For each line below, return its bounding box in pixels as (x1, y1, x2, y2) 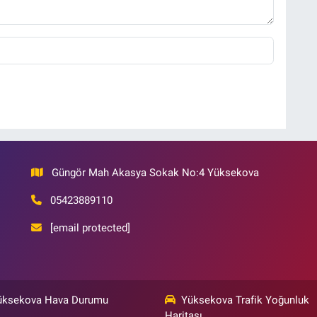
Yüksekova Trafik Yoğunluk (181, 294, 309, 307)
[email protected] (50, 221, 131, 235)
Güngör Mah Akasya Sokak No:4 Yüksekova (52, 166, 260, 180)
